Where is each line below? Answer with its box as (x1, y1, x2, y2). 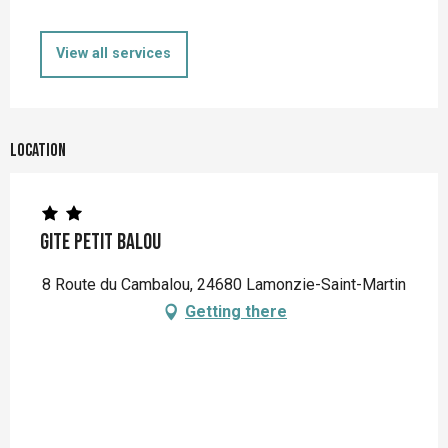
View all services (56, 45, 172, 63)
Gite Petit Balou (40, 228, 161, 256)
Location (10, 139, 66, 161)
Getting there (185, 301, 287, 321)
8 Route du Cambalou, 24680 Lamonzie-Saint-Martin (42, 274, 406, 294)
